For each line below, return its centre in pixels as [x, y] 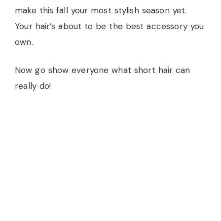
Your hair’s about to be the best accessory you [110, 26]
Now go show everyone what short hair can [103, 70]
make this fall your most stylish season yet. [101, 10]
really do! [33, 86]
